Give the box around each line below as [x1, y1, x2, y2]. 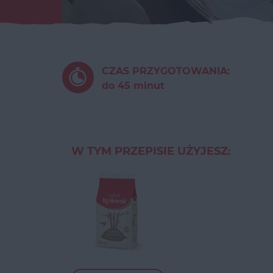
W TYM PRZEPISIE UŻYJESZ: [71, 144, 231, 158]
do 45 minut [102, 80, 165, 91]
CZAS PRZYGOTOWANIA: [102, 65, 230, 77]
